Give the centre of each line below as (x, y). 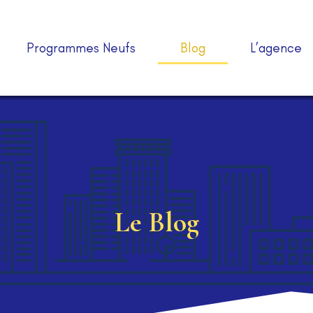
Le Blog (156, 222)
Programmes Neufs (81, 48)
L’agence (276, 48)
